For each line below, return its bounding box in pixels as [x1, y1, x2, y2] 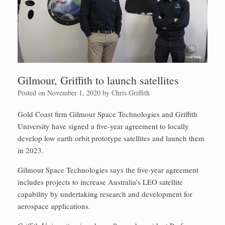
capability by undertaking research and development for [18, 188, 192, 199]
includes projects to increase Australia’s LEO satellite [18, 176, 183, 187]
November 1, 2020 [47, 87, 100, 97]
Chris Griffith [111, 87, 150, 97]
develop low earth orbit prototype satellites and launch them [18, 133, 204, 143]
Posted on [22, 87, 47, 97]
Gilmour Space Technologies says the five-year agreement [18, 164, 198, 175]
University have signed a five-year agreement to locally [18, 121, 189, 131]
